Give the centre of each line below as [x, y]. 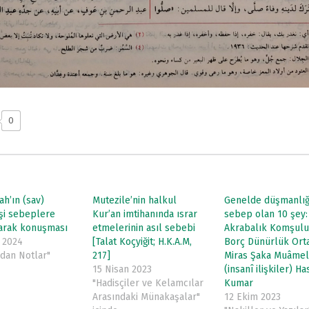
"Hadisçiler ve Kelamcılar [148, 283]
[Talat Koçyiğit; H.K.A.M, [142, 241]
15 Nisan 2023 [122, 269]
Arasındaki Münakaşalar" [147, 297]
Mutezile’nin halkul [135, 200]
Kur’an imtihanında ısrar [145, 214]
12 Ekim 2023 [252, 297]
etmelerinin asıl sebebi [144, 228]
